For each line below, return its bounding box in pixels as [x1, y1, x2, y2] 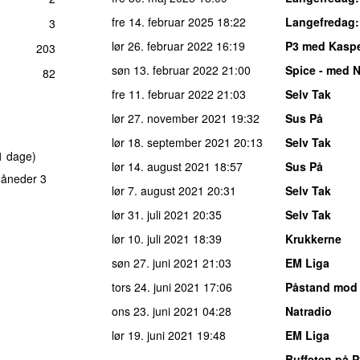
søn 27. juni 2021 [112, 254, 199, 271]
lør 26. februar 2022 [112, 37, 213, 54]
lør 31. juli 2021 [112, 206, 190, 223]
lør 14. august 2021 [112, 157, 211, 174]
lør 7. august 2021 [112, 182, 204, 198]
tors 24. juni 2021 [112, 278, 200, 295]
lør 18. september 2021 [112, 133, 231, 150]
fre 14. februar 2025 [112, 13, 214, 30]
